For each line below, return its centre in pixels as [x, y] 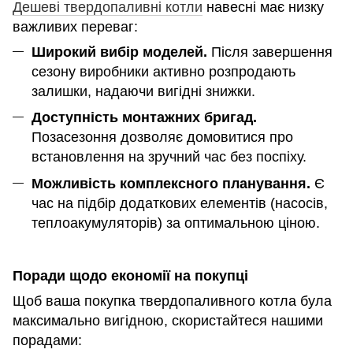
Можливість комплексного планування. [171, 183]
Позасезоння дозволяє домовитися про [162, 137]
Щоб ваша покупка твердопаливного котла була [172, 301]
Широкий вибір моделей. [119, 52]
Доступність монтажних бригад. [144, 118]
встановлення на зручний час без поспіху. [169, 157]
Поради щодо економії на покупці [130, 276]
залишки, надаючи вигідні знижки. [143, 92]
